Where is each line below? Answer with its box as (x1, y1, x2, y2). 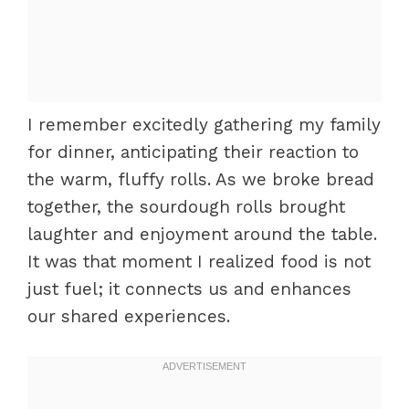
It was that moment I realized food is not (27, 250, 371, 272)
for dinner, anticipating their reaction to (27, 141, 359, 163)
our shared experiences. (27, 305, 230, 327)
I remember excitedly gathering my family (27, 113, 381, 135)
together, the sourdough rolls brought (27, 195, 345, 217)
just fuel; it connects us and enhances (27, 278, 351, 299)
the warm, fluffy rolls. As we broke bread (27, 168, 374, 190)
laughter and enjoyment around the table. (27, 223, 377, 245)
